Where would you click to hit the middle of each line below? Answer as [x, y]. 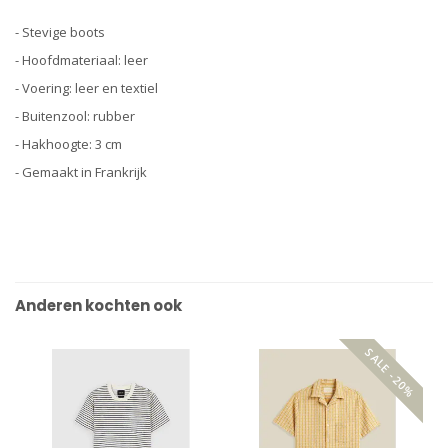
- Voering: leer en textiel [86, 88]
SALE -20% [390, 372]
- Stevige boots [60, 32]
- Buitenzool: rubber [75, 116]
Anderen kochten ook [98, 306]
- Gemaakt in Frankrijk [81, 172]
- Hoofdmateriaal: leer [81, 60]
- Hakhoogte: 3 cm [68, 144]
